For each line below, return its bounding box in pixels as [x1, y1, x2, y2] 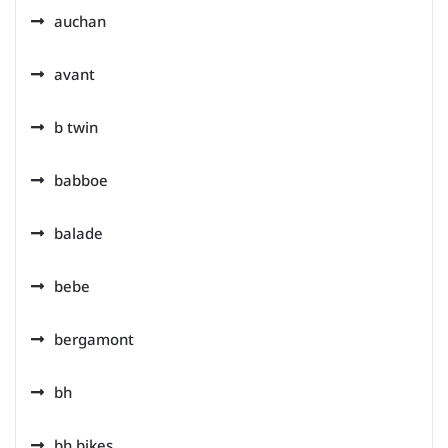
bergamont [54, 329, 134, 349]
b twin [54, 117, 98, 137]
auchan [54, 11, 106, 31]
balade [54, 223, 103, 243]
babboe [54, 170, 108, 190]
